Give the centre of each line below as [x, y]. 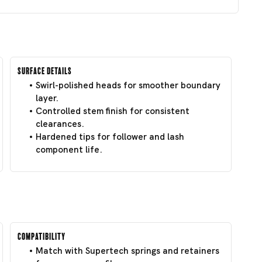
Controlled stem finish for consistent [113, 111]
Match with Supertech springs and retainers [127, 251]
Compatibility [42, 235]
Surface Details [45, 69]
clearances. [60, 124]
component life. [69, 149]
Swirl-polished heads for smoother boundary [128, 85]
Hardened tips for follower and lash [110, 137]
